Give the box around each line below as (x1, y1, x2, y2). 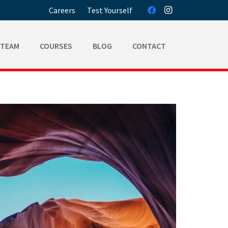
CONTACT (132, 41, 166, 51)
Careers (49, 5, 76, 15)
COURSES (40, 41, 73, 51)
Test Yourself (87, 5, 132, 15)
